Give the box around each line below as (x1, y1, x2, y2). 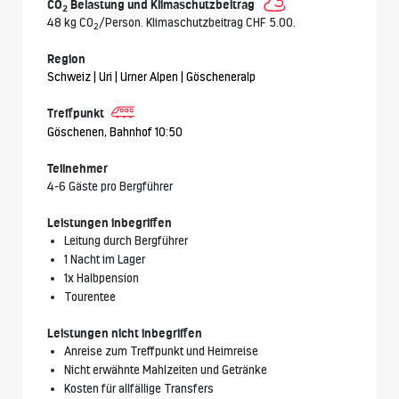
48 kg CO (47, 15, 94, 30)
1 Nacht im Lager (64, 252, 145, 267)
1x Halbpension (64, 271, 139, 286)
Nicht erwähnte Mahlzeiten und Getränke (64, 362, 267, 378)
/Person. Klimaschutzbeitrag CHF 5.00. (99, 15, 296, 30)
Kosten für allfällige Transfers (64, 381, 214, 396)
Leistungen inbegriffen (47, 215, 172, 232)
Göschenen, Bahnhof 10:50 (47, 125, 183, 140)
